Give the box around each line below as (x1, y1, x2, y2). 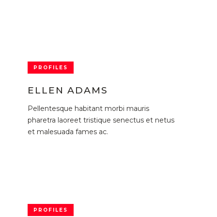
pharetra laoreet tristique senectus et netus (27, 116, 174, 125)
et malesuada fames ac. (27, 127, 108, 137)
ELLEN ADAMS (27, 85, 108, 96)
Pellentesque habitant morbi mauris (27, 104, 149, 113)
